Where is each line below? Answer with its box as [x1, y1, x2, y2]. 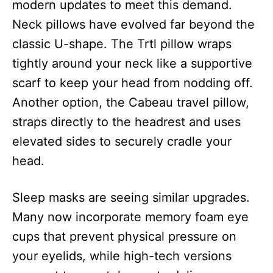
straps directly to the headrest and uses [12, 115, 241, 130]
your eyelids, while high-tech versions [12, 249, 232, 264]
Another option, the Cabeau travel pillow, [12, 95, 249, 110]
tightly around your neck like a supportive [12, 56, 252, 71]
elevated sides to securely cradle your [12, 134, 232, 149]
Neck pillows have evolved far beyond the [12, 17, 255, 32]
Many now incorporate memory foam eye [12, 210, 249, 225]
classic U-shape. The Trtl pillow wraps [12, 37, 232, 52]
